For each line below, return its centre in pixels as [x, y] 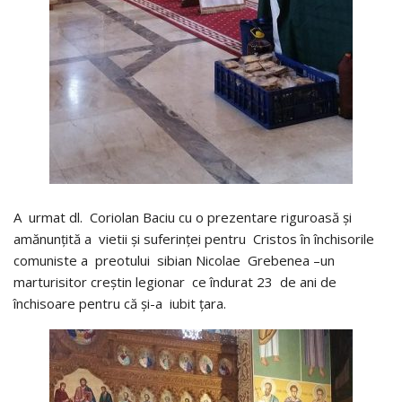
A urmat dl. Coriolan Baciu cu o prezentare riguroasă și [183, 217]
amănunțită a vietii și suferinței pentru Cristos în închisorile [194, 238]
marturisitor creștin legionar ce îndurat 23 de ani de [175, 281]
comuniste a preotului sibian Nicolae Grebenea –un [174, 260]
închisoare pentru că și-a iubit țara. [120, 303]
